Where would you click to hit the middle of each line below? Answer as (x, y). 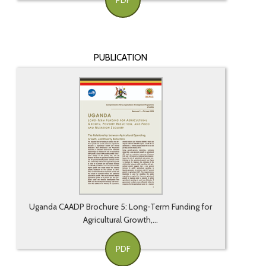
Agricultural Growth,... (121, 220)
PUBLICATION (121, 58)
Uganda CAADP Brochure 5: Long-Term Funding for (121, 207)
